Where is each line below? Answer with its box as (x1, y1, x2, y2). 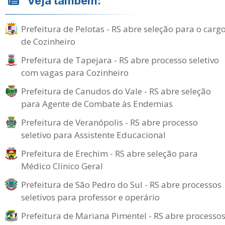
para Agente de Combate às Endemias (21, 98, 173, 109)
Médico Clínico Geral (21, 160, 103, 172)
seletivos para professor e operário (21, 191, 160, 203)
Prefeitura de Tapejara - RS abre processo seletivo (21, 54, 219, 66)
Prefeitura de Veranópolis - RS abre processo (21, 117, 198, 128)
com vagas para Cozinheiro (21, 67, 129, 78)
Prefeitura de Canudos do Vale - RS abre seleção (21, 85, 211, 97)
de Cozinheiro (21, 36, 75, 47)
